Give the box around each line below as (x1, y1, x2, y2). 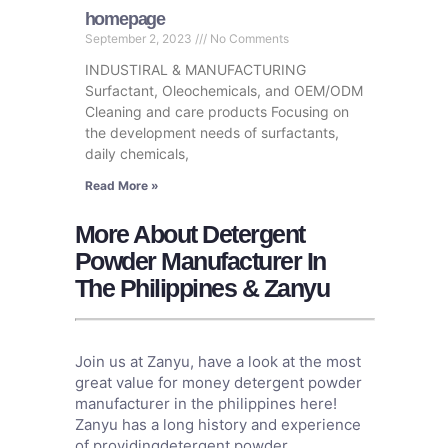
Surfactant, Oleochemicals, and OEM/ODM (84, 82, 363, 100)
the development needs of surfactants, (84, 124, 339, 142)
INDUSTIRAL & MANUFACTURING (84, 61, 306, 79)
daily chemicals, (84, 145, 189, 163)
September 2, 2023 (84, 31, 195, 47)
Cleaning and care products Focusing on (84, 103, 349, 121)
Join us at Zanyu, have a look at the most (74, 352, 361, 372)
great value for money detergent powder (74, 373, 362, 393)
